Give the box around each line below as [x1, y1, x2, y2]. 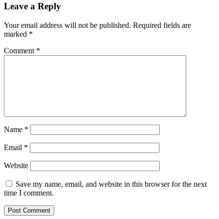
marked [4, 30, 29, 39]
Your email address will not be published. [4, 21, 131, 30]
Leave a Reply [4, 1, 61, 12]
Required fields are [133, 21, 191, 30]
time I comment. [4, 189, 54, 197]
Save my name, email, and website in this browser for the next [16, 180, 207, 189]
